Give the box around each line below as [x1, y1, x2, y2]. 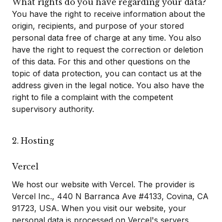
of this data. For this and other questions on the [12, 56, 190, 66]
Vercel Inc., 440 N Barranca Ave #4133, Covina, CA [12, 191, 209, 201]
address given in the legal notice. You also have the [12, 80, 204, 90]
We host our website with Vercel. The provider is [12, 179, 195, 189]
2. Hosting [12, 136, 54, 146]
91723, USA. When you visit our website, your [12, 203, 186, 213]
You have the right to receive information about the [12, 9, 205, 19]
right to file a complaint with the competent [12, 92, 173, 102]
